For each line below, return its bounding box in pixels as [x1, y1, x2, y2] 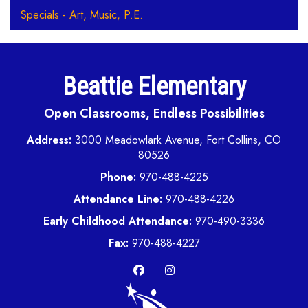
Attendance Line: [74, 191, 162, 207]
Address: [27, 132, 75, 148]
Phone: [100, 169, 136, 185]
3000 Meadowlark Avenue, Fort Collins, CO [75, 132, 281, 148]
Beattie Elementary [62, 72, 246, 101]
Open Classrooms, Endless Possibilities [43, 104, 265, 122]
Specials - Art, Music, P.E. [21, 7, 143, 23]
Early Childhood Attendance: [43, 213, 195, 229]
